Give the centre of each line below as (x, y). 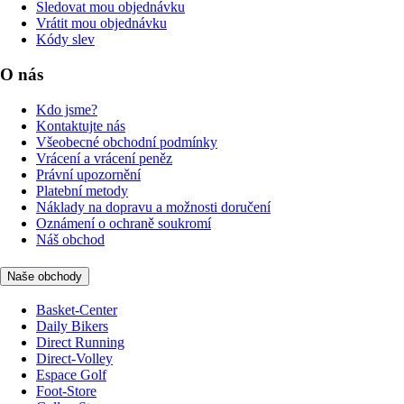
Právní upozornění (88, 174)
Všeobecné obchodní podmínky (127, 142)
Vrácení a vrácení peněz (104, 158)
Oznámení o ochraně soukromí (124, 223)
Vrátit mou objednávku (101, 23)
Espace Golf (71, 375)
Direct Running (80, 343)
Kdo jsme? (67, 109)
